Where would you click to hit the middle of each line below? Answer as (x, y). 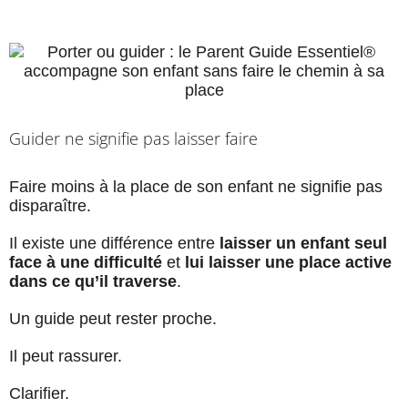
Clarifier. (39, 394)
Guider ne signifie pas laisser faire (133, 139)
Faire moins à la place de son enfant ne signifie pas (196, 187)
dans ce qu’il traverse (93, 282)
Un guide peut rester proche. (113, 319)
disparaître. (50, 206)
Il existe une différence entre (114, 244)
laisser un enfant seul (303, 244)
